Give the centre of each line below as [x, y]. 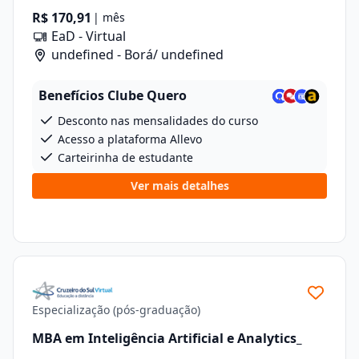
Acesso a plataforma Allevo [128, 139]
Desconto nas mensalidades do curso [156, 121]
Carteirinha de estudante [124, 157]
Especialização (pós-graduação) [116, 310]
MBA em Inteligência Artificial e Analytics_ [167, 338]
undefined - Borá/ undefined [136, 54]
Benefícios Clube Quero [113, 95]
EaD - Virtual [87, 36]
